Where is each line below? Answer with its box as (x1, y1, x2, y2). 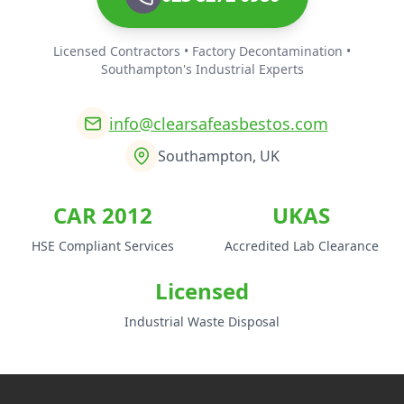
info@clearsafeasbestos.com (108, 112, 328, 134)
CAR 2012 (53, 199, 152, 230)
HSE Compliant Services (32, 236, 174, 254)
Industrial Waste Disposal (124, 312, 280, 330)
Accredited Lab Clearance (224, 236, 379, 254)
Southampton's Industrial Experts (100, 60, 304, 78)
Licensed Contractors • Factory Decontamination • (53, 41, 351, 60)
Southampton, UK (157, 145, 280, 166)
